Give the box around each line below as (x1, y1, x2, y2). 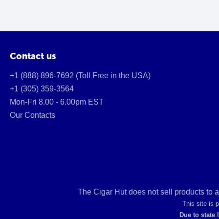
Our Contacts (10, 111, 55, 119)
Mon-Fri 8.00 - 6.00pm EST (10, 98, 104, 106)
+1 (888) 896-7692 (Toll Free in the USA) (10, 71, 151, 80)
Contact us (10, 51, 56, 62)
